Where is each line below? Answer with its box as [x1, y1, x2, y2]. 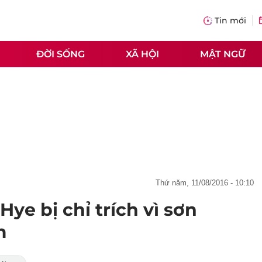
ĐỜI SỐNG [36, 48, 85, 60]
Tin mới [215, 15, 246, 26]
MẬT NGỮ [200, 48, 246, 60]
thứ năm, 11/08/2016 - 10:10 [160, 178, 254, 187]
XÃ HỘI [126, 48, 159, 60]
